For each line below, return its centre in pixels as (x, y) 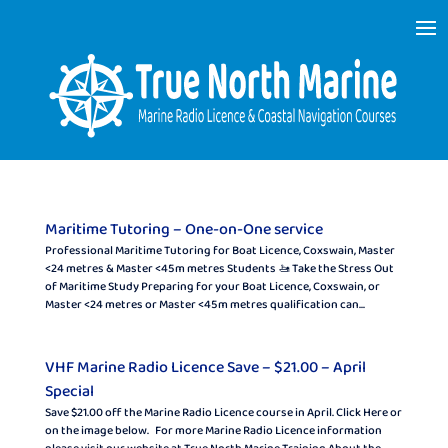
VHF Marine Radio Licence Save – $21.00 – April (205, 367)
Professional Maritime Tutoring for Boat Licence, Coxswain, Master (219, 251)
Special (69, 391)
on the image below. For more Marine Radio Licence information (213, 431)
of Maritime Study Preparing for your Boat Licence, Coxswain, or (212, 287)
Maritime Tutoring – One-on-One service (183, 229)
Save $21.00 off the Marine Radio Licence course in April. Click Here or (223, 413)
